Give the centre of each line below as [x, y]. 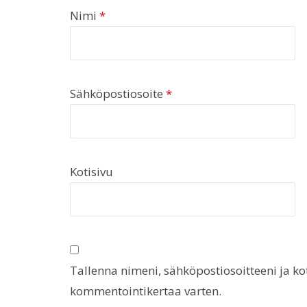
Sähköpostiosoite [118, 93]
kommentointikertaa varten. [146, 291]
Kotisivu [91, 171]
